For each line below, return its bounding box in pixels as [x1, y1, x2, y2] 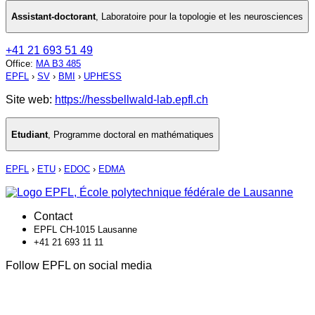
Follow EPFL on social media [6, 259, 152, 272]
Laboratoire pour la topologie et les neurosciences [101, 11, 303, 22]
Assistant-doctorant [11, 11, 96, 22]
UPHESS [84, 71, 122, 82]
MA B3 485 [36, 58, 81, 70]
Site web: [6, 94, 55, 106]
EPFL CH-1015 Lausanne [34, 224, 137, 236]
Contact [34, 210, 72, 223]
